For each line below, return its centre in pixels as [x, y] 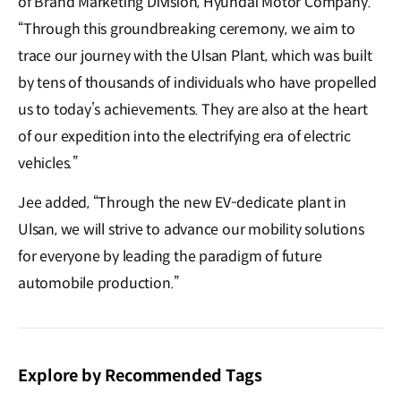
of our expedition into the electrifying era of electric [184, 137]
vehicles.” [48, 164]
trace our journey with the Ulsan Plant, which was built [195, 56]
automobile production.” [99, 284]
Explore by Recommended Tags [141, 376]
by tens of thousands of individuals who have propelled [197, 83]
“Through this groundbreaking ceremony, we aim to [187, 30]
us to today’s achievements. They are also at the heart [193, 110]
